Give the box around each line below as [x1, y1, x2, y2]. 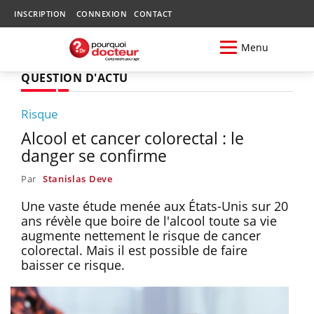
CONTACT [134, 8, 172, 19]
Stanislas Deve [42, 172, 113, 185]
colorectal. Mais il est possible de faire [21, 241, 247, 259]
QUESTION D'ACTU [21, 69, 128, 86]
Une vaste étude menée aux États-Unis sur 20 [21, 197, 288, 214]
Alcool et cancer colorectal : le [21, 126, 244, 149]
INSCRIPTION [14, 8, 67, 19]
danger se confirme [21, 144, 167, 167]
